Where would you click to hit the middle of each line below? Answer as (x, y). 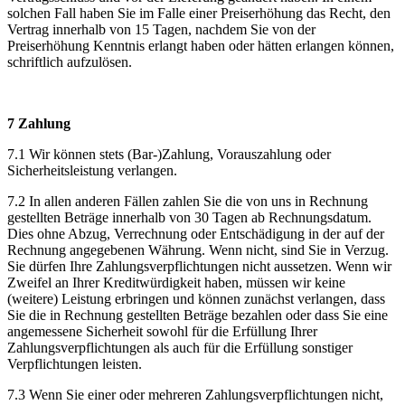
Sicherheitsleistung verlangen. (92, 170)
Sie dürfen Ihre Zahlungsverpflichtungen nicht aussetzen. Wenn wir (199, 266)
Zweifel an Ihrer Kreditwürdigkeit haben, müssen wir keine (176, 282)
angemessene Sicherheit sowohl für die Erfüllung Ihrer (162, 331)
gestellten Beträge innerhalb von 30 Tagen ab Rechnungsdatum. (189, 217)
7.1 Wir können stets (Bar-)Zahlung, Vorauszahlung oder (169, 154)
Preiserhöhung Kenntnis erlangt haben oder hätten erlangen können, (201, 45)
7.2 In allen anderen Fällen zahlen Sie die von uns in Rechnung (188, 201)
